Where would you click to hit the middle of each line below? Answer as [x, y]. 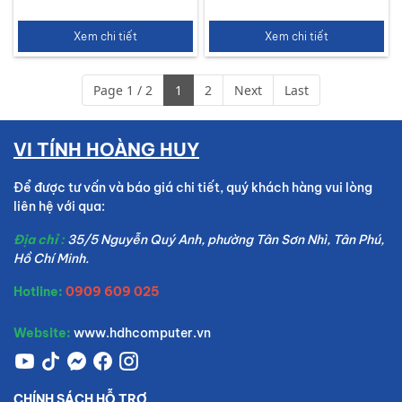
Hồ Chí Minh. [51, 258]
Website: [42, 333]
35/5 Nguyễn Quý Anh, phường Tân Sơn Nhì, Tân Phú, [226, 240]
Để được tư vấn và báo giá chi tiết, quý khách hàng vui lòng [193, 188]
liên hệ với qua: [59, 206]
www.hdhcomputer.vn [142, 333]
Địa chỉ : [40, 240]
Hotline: [38, 292]
